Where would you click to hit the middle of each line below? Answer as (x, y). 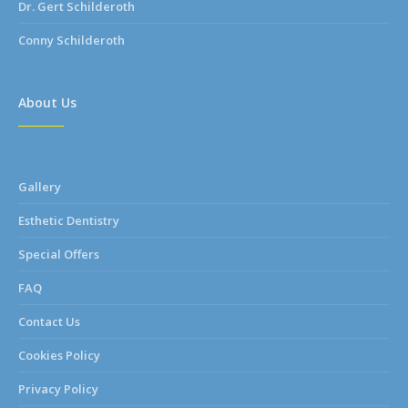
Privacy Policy (59, 389)
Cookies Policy (60, 356)
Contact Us (50, 322)
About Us (48, 103)
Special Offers (59, 255)
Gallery (40, 187)
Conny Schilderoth (72, 41)
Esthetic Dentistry (69, 221)
